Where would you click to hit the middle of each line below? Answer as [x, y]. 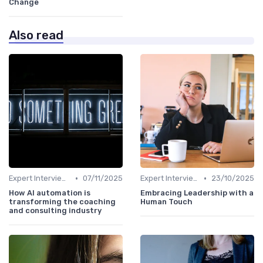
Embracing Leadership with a [197, 193]
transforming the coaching [62, 202]
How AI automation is [50, 193]
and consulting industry [55, 211]
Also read [36, 36]
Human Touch [166, 202]
